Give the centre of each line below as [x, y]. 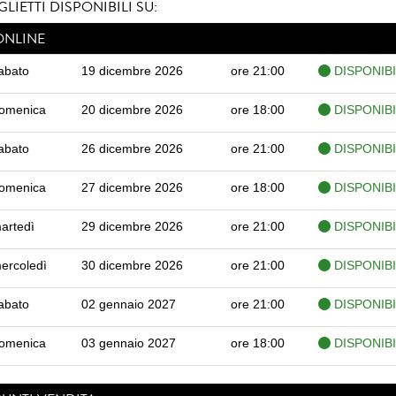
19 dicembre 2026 [132, 71]
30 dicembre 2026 [132, 266]
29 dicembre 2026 [132, 227]
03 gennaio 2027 [128, 343]
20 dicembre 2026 [132, 110]
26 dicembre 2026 [132, 149]
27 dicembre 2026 [132, 188]
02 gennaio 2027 [128, 305]
